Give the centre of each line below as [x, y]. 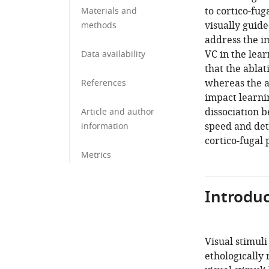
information [105, 126]
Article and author [118, 112]
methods [99, 26]
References [104, 83]
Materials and [109, 11]
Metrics [96, 155]
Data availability [113, 54]
